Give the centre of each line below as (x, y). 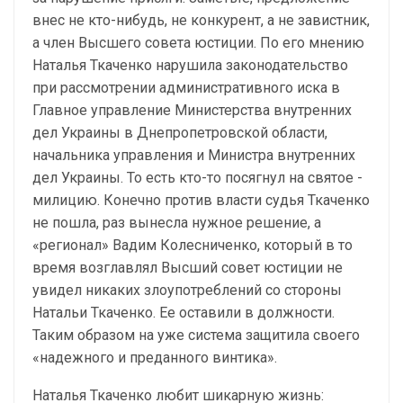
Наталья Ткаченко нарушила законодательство (190, 65)
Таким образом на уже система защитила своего (196, 335)
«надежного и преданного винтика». (155, 358)
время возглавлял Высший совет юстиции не (188, 268)
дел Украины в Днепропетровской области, (180, 133)
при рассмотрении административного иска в (186, 88)
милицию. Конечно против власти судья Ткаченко (201, 200)
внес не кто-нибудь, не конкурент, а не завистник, (201, 20)
